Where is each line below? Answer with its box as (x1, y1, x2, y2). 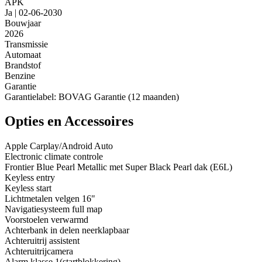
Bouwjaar (5, 18, 41, 28)
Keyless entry (5, 173, 55, 183)
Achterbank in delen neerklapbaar (5, 225, 129, 236)
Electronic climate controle (5, 151, 103, 162)
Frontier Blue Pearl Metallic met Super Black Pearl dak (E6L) (5, 162, 232, 173)
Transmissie (5, 39, 48, 49)
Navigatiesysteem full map (5, 204, 102, 215)
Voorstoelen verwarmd (5, 215, 88, 225)
